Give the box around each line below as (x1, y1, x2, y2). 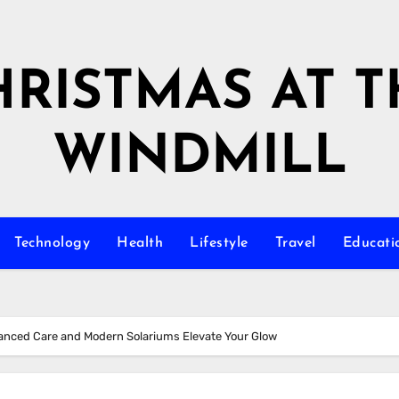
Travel (274, 236, 316, 250)
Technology (14, 236, 90, 250)
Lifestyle (190, 236, 248, 250)
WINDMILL (52, 132, 347, 185)
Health (117, 236, 163, 250)
